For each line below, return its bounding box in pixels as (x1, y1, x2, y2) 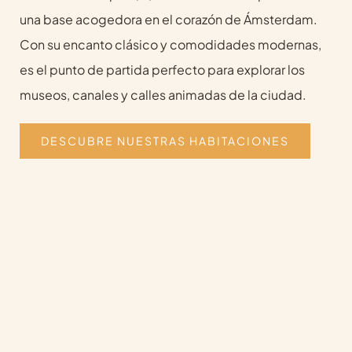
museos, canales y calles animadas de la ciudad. (19, 86, 306, 103)
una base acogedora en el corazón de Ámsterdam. (19, 10, 317, 27)
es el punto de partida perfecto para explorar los (19, 60, 305, 78)
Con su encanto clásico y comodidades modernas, (19, 35, 321, 53)
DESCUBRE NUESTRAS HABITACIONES (40, 133, 289, 148)
